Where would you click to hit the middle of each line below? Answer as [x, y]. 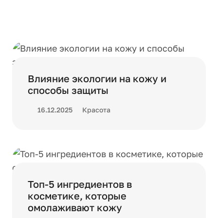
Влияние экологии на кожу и [97, 78]
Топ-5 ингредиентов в [80, 184]
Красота [96, 110]
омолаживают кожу [75, 207]
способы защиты [68, 90]
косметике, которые [77, 196]
